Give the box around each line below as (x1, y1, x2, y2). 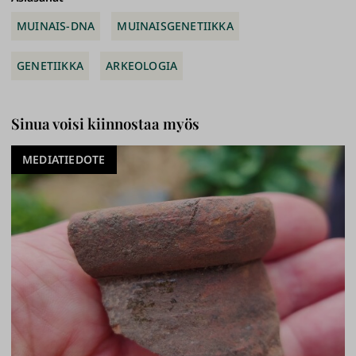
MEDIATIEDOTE (22, 151, 106, 167)
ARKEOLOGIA (106, 57, 178, 73)
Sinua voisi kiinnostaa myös (11, 113, 199, 133)
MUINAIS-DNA (17, 17, 95, 33)
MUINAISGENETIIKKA (117, 17, 234, 33)
